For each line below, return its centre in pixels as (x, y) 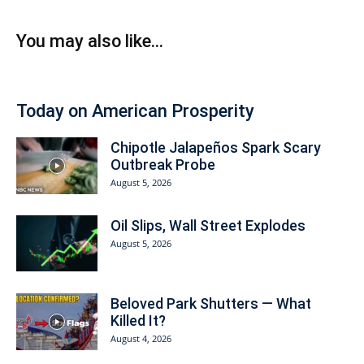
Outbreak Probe (163, 164)
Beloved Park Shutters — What (211, 303)
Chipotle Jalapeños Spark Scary (216, 147)
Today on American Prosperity (135, 110)
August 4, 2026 (141, 338)
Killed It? (138, 320)
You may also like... (90, 41)
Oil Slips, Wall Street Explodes (208, 225)
